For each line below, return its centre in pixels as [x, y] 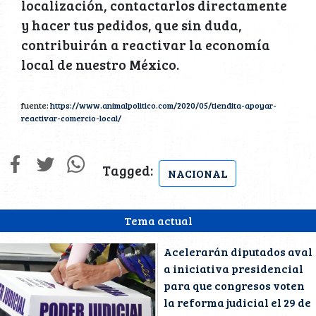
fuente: [36, 105]
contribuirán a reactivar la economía [146, 44]
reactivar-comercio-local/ [71, 117]
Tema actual [158, 220]
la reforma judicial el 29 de [237, 302]
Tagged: [128, 170]
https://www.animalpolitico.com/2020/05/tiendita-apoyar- [163, 105]
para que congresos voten [234, 285]
